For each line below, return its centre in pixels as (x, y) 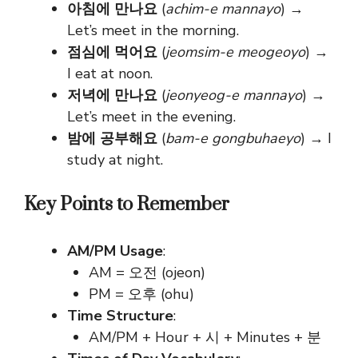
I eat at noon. (110, 74)
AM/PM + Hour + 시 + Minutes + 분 (205, 338)
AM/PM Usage (115, 251)
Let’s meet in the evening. (151, 117)
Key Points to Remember (127, 205)
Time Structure (120, 316)
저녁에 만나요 (112, 95)
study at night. (115, 160)
